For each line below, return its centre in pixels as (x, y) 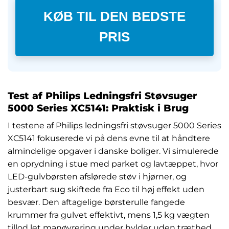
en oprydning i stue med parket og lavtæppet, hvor (113, 164)
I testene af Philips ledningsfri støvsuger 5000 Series (114, 125)
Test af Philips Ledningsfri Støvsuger (102, 96)
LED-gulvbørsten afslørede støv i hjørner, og (97, 176)
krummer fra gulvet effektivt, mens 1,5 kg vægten (109, 215)
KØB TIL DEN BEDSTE (114, 24)
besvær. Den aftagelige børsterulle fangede (96, 202)
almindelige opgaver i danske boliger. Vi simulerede (113, 151)
